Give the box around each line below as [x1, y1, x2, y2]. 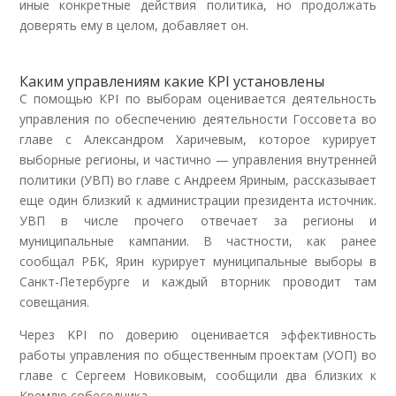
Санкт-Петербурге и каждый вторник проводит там [19, 272, 377, 290]
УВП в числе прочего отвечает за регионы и [19, 211, 377, 229]
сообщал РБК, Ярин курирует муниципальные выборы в [19, 252, 377, 270]
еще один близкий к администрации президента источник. [19, 191, 377, 209]
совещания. [19, 293, 90, 310]
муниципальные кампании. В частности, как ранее [19, 232, 377, 249]
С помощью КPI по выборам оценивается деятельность [19, 89, 377, 107]
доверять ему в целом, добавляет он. [19, 16, 249, 34]
